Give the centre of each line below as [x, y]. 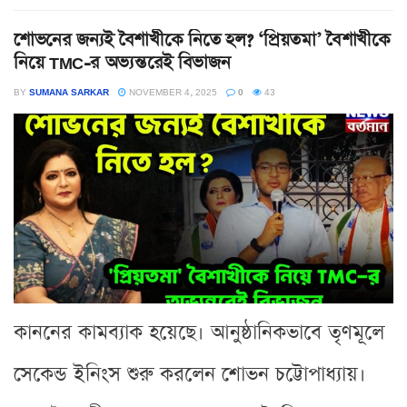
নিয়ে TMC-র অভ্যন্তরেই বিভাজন [122, 62]
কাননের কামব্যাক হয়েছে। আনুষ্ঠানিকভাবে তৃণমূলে [199, 333]
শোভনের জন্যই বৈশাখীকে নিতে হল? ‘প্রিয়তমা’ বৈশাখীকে [202, 40]
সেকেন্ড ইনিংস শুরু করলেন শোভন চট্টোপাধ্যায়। [190, 374]
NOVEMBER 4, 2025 [172, 91]
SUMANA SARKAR [69, 91]
